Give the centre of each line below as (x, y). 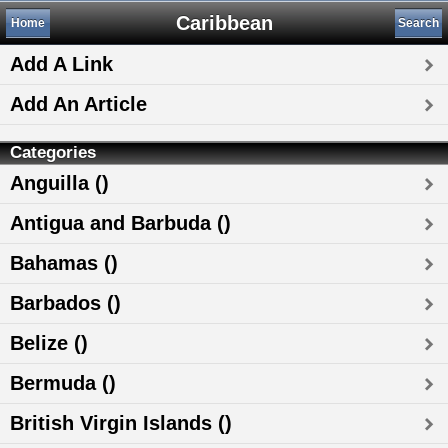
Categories (53, 152)
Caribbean (224, 23)
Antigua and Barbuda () (120, 223)
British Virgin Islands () (121, 423)
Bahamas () (64, 263)
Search (418, 23)
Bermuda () (63, 383)
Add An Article (78, 104)
